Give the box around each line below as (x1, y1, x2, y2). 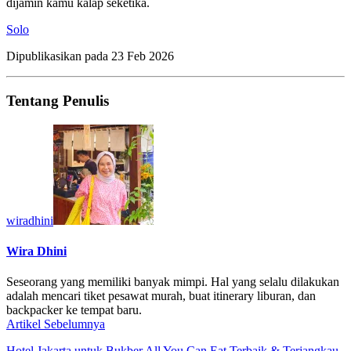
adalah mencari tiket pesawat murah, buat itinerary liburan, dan (6, 289, 316, 303)
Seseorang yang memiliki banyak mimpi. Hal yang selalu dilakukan (6, 275, 339, 289)
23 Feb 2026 (111, 49, 174, 63)
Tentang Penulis (6, 92, 109, 109)
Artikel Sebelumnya (6, 317, 105, 331)
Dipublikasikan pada (6, 49, 111, 63)
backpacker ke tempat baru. (6, 303, 142, 317)
